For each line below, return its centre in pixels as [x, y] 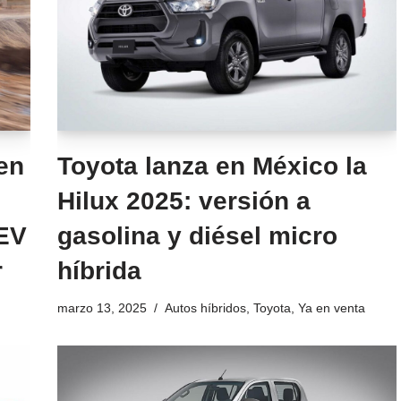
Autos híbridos [205, 308]
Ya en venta [331, 308]
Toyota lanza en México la [212, 166]
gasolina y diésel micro [197, 236]
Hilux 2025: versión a [183, 201]
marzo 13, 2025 [102, 308]
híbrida [99, 271]
